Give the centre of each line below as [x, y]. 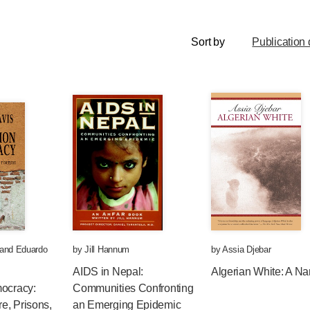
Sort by [208, 42]
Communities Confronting [133, 288]
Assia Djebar [247, 249]
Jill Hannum [107, 249]
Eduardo [31, 249]
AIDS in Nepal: [108, 272]
